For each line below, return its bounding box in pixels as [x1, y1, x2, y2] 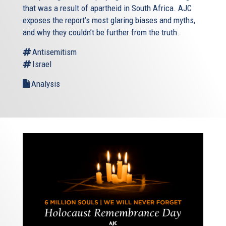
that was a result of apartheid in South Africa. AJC [23, 3, 192, 13]
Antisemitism [32, 46, 77, 57]
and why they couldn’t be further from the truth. [23, 27, 180, 37]
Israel [32, 59, 51, 69]
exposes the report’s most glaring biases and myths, [23, 15, 195, 25]
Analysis [31, 78, 60, 89]
